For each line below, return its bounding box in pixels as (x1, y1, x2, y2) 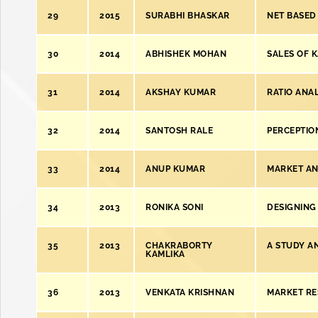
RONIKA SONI (146, 202, 204, 212)
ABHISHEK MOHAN (146, 49, 226, 59)
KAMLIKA (146, 249, 185, 259)
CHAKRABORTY (146, 241, 213, 251)
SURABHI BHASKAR (146, 11, 230, 21)
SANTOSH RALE (146, 126, 213, 136)
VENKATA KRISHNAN (146, 287, 234, 297)
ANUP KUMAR (146, 164, 205, 174)
